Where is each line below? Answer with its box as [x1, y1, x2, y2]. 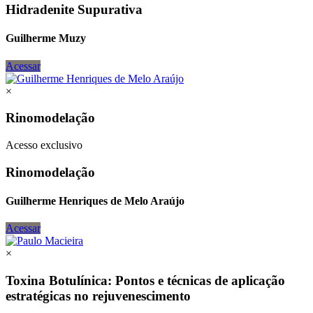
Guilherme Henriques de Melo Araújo [6, 195, 184, 208]
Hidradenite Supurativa [6, 2, 143, 17]
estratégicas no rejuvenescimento [6, 289, 191, 304]
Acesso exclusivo [6, 139, 82, 152]
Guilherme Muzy [6, 32, 86, 45]
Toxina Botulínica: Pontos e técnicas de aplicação [6, 273, 285, 289]
